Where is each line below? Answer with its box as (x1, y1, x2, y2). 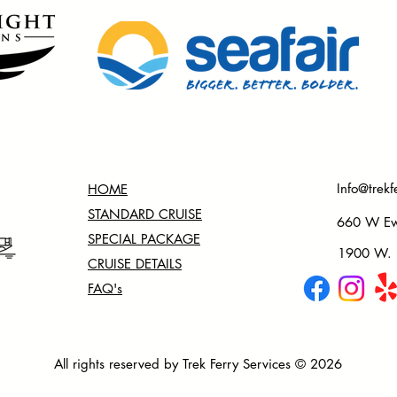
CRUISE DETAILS (88, 255, 182, 272)
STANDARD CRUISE (88, 206, 202, 222)
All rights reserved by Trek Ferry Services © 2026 (54, 355, 342, 372)
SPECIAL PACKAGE (88, 230, 200, 247)
